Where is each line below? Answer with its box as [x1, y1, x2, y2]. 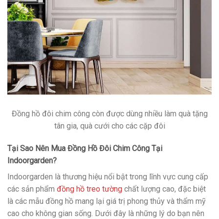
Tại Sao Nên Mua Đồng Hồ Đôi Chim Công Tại [7, 143, 162, 153]
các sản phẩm [7, 184, 57, 194]
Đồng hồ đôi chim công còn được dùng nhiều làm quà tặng [11, 109, 208, 118]
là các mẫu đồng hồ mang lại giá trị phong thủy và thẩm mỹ [7, 196, 206, 206]
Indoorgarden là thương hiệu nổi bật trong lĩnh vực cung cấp [7, 172, 208, 181]
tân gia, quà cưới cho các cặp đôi [54, 121, 165, 131]
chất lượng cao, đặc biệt [122, 184, 206, 194]
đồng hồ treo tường [57, 184, 122, 194]
